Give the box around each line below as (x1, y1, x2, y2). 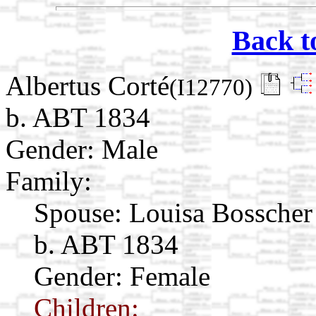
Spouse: (34, 197, 122, 229)
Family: (6, 166, 92, 197)
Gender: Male (6, 134, 158, 165)
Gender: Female (34, 261, 210, 292)
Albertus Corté (6, 71, 169, 102)
